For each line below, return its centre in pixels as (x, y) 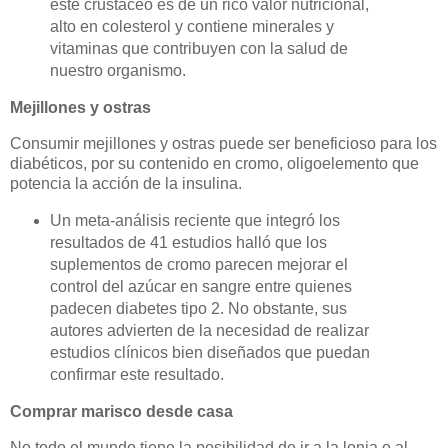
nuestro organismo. (117, 71)
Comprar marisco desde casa (121, 411)
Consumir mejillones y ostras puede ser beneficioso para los (223, 144)
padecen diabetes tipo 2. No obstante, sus (198, 308)
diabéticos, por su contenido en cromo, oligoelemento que (214, 164)
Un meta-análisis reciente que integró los (194, 220)
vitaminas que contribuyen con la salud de (198, 49)
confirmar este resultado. (136, 374)
